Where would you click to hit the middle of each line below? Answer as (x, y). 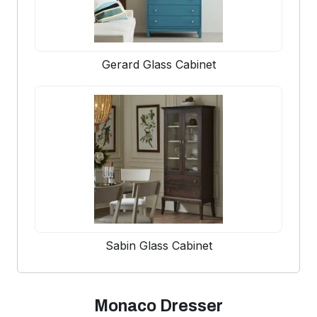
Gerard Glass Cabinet (158, 65)
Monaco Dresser (158, 306)
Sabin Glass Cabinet (158, 246)
